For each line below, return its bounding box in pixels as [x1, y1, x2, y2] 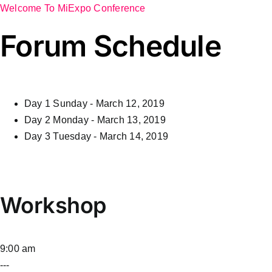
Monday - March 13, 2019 [53, 114, 166, 125]
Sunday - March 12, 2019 [53, 98, 165, 109]
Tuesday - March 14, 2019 [53, 131, 169, 141]
